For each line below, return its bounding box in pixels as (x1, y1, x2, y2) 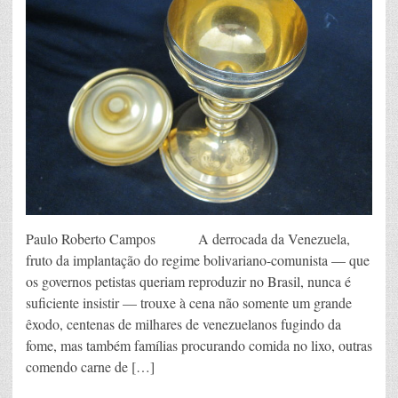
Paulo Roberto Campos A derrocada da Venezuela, (26, 228, 350, 248)
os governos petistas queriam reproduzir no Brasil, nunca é (26, 271, 351, 291)
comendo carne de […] (26, 356, 155, 376)
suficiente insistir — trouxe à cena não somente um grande (26, 292, 352, 312)
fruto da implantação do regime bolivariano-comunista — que (26, 250, 370, 269)
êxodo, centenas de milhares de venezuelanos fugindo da (26, 314, 341, 333)
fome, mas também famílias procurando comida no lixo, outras (26, 335, 372, 354)
